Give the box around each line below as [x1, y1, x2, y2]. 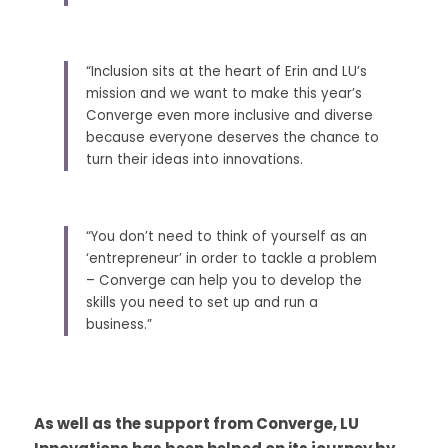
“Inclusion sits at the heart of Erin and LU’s [86, 62, 367, 81]
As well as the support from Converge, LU [34, 413, 359, 434]
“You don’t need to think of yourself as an [86, 227, 367, 246]
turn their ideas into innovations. [86, 150, 307, 169]
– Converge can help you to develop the [86, 271, 362, 290]
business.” [86, 315, 156, 334]
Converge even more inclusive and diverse [86, 106, 373, 125]
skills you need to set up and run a [86, 293, 318, 312]
